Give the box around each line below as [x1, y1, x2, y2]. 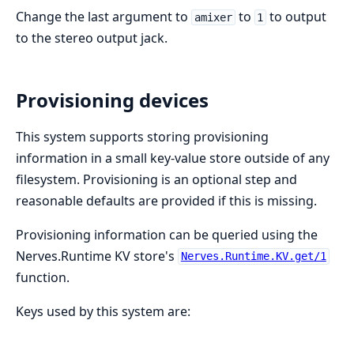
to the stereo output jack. [16, 28, 168, 47]
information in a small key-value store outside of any [16, 149, 330, 167]
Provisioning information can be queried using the [16, 225, 318, 243]
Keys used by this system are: [16, 302, 190, 320]
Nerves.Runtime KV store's [16, 247, 178, 265]
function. [16, 268, 70, 286]
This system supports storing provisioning [16, 127, 269, 145]
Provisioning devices [16, 86, 209, 113]
